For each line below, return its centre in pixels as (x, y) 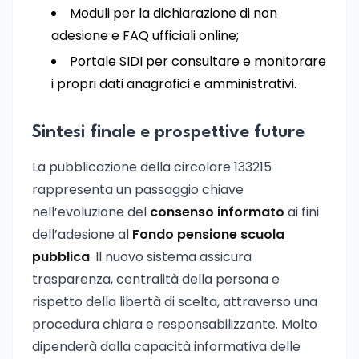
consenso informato (217, 212)
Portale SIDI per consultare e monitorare (198, 61)
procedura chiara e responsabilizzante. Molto (175, 324)
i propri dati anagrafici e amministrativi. (174, 84)
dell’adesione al (82, 234)
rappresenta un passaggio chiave (138, 190)
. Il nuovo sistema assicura (171, 257)
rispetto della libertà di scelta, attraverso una (175, 302)
